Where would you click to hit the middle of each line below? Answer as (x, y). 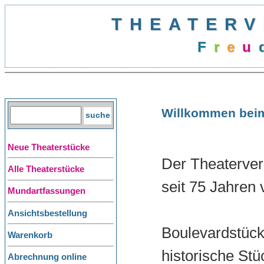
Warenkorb (30, 235)
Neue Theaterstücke (49, 147)
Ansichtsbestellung (47, 213)
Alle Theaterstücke (46, 169)
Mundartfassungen (47, 191)
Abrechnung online (47, 257)
